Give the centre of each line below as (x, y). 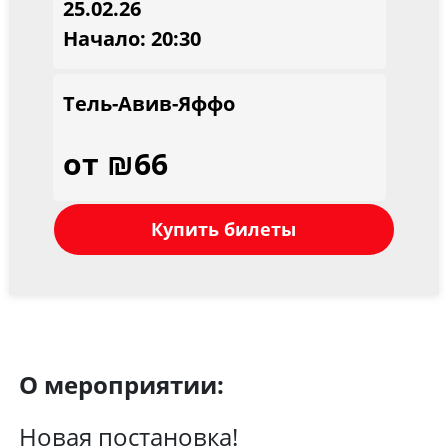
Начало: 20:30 (132, 38)
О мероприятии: (121, 384)
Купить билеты (224, 229)
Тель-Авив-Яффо (149, 103)
